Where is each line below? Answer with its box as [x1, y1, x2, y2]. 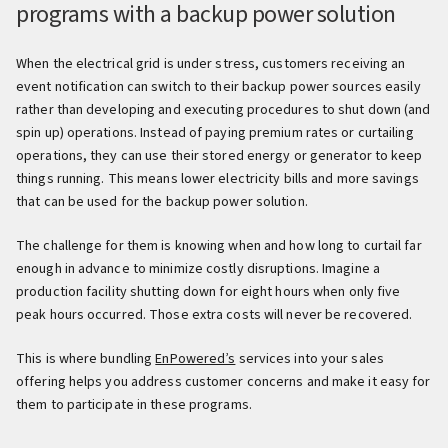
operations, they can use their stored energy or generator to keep [16, 146, 423, 166]
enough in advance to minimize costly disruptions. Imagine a [16, 259, 380, 279]
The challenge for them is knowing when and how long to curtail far [16, 236, 422, 256]
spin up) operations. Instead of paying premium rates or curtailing [16, 123, 414, 143]
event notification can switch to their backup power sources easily [16, 77, 421, 97]
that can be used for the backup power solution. [16, 192, 311, 212]
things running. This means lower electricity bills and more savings [16, 169, 419, 189]
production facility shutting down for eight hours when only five [16, 282, 401, 302]
